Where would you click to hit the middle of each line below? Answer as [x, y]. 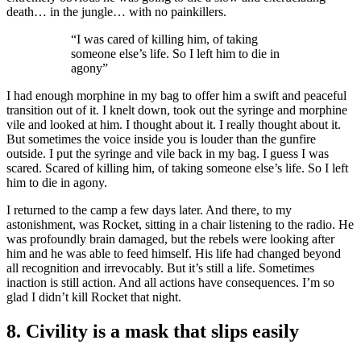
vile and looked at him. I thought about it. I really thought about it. [174, 125]
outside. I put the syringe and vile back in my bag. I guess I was [168, 154]
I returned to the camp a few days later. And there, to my [149, 210]
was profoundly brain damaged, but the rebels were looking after [170, 239]
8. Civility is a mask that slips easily [153, 332]
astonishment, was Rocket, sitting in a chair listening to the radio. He [180, 225]
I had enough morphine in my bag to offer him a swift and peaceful [176, 96]
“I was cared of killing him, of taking [164, 39]
